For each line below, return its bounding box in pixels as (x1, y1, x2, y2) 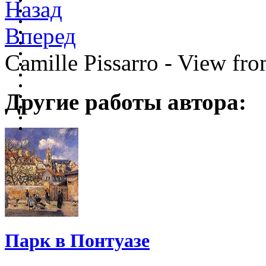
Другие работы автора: (5, 88, 246, 115)
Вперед (5, 23, 76, 49)
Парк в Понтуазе (5, 230, 150, 252)
